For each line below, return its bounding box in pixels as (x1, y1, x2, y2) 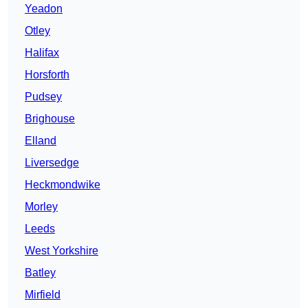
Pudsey (25, 91, 62, 103)
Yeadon (25, 3, 63, 15)
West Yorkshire (25, 245, 98, 257)
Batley (25, 267, 56, 279)
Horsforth (25, 69, 69, 81)
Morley (25, 201, 58, 213)
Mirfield (25, 289, 60, 301)
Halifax (25, 47, 59, 59)
